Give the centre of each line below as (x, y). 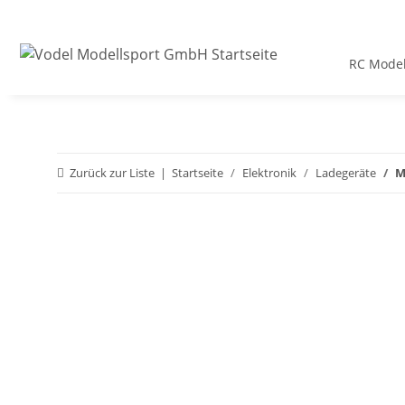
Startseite (198, 173)
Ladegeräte (346, 173)
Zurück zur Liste (112, 173)
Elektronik (269, 173)
